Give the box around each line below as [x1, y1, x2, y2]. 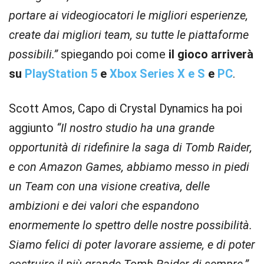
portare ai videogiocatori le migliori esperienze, [9, 8, 248, 22]
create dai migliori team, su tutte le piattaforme [9, 28, 249, 42]
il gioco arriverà [169, 47, 253, 61]
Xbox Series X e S [107, 67, 205, 81]
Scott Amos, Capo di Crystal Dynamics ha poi [9, 101, 242, 115]
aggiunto [9, 121, 57, 135]
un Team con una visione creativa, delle [9, 179, 210, 193]
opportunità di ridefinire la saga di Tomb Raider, [9, 140, 252, 154]
